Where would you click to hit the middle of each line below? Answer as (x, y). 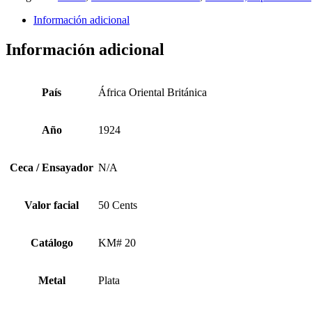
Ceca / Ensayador (52, 167)
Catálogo (52, 242)
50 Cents (118, 205)
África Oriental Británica (153, 92)
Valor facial (52, 205)
